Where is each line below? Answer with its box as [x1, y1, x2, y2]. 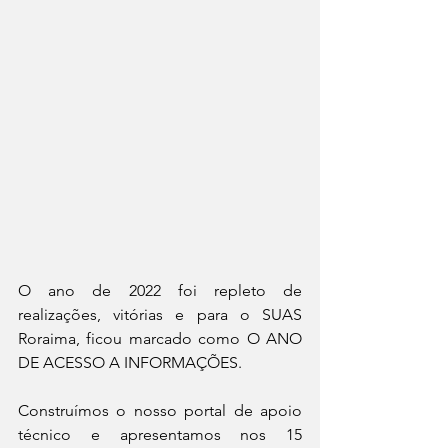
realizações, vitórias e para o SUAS [18, 305, 302, 324]
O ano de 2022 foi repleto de [18, 281, 302, 300]
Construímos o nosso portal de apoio [18, 401, 302, 420]
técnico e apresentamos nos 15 [18, 425, 302, 444]
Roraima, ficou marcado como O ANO [18, 329, 302, 348]
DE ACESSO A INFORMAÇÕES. [18, 353, 242, 372]
